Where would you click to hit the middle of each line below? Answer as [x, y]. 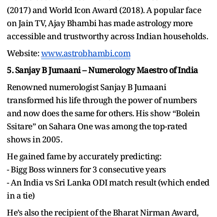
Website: [24, 53]
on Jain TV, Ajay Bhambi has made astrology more [100, 23]
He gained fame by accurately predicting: [84, 156]
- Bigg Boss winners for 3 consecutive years [86, 169]
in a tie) [21, 195]
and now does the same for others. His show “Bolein [103, 113]
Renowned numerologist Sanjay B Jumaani [86, 87]
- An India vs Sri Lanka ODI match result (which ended [108, 182]
